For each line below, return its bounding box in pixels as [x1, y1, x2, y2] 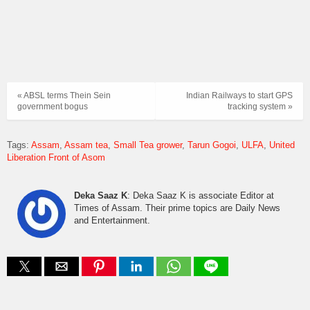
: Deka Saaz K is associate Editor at [127, 190, 274, 201]
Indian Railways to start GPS [186, 90, 293, 100]
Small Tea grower [113, 140, 182, 151]
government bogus [17, 101, 88, 111]
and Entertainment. [74, 215, 150, 226]
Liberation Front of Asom [7, 152, 105, 163]
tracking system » [228, 101, 293, 111]
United [269, 140, 295, 151]
